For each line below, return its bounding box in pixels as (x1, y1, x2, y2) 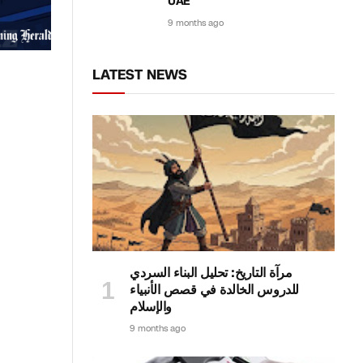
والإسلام (130, 297, 172, 317)
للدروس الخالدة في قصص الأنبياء (130, 280, 299, 300)
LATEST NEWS (92, 65, 187, 84)
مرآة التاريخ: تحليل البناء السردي (130, 263, 293, 283)
